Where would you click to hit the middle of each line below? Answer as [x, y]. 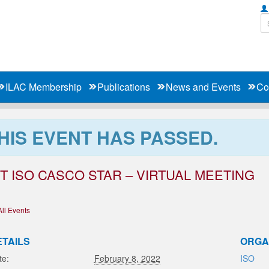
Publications [124, 87]
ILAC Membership [44, 87]
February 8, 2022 [127, 258]
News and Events [203, 87]
